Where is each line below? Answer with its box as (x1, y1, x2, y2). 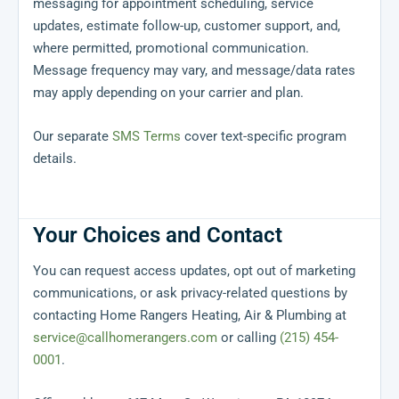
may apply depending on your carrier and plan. (33, 85, 304, 102)
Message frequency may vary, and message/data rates (33, 62, 355, 79)
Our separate (33, 128, 112, 145)
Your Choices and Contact (33, 223, 282, 248)
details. (33, 151, 77, 167)
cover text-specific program (181, 128, 346, 145)
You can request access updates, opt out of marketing (33, 263, 355, 280)
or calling (217, 330, 280, 346)
